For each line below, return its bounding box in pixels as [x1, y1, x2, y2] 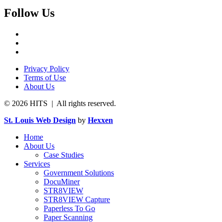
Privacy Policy [24, 64, 69, 73]
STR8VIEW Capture [44, 195, 110, 204]
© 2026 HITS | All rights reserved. [4, 99, 116, 108]
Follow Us [4, 6, 55, 19]
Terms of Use [24, 73, 66, 82]
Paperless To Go [44, 204, 95, 213]
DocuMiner [44, 177, 80, 186]
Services [24, 159, 50, 168]
